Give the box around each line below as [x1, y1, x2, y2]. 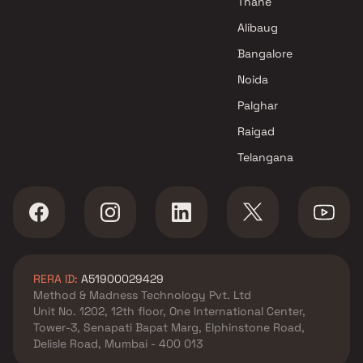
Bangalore [237, 46, 293, 61]
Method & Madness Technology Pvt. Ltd [33, 288, 251, 302]
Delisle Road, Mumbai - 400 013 [33, 336, 203, 351]
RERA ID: [33, 271, 78, 286]
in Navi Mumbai [26, 11, 108, 26]
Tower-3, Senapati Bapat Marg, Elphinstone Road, [33, 320, 305, 335]
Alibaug [237, 20, 279, 35]
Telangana [237, 150, 294, 164]
